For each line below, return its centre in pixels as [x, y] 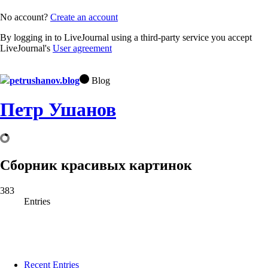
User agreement [82, 48]
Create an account [84, 17]
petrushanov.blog [45, 80]
